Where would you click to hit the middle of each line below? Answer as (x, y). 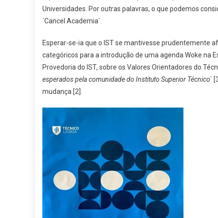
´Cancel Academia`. (72, 21)
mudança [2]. (62, 91)
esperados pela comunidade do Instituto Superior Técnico (126, 79)
